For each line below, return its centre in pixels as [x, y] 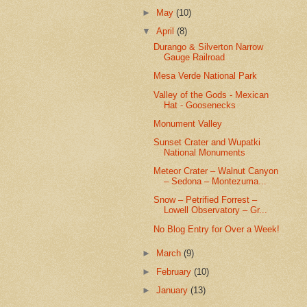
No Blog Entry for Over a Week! [217, 229]
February [175, 271]
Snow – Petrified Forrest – [206, 200]
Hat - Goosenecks [200, 105]
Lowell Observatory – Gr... [216, 210]
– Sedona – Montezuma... [216, 182]
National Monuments [205, 152]
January [174, 290]
